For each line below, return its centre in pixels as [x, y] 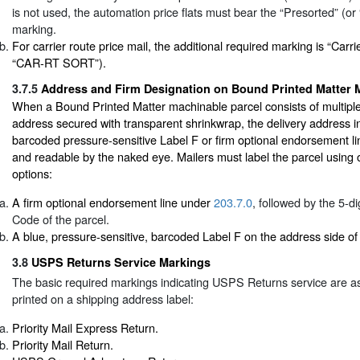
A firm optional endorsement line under [113, 202]
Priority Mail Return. [63, 344]
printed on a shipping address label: [103, 299]
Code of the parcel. [61, 219]
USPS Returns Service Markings [121, 262]
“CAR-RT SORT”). [59, 62]
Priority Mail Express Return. [85, 327]
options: [32, 174]
